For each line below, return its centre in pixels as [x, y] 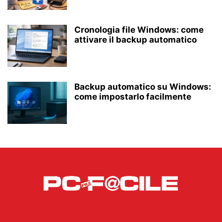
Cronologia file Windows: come [139, 29]
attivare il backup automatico [136, 39]
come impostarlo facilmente [133, 96]
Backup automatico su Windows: [143, 86]
